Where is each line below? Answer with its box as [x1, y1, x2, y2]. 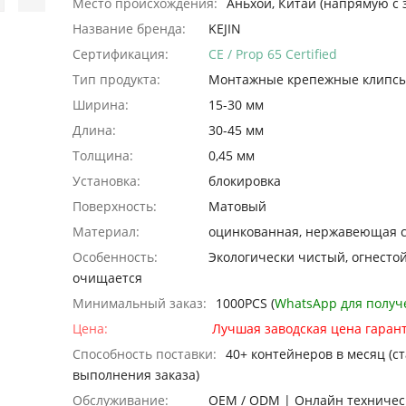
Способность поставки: [72, 345, 217, 363]
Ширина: [72, 96, 129, 114]
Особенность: [72, 248, 158, 266]
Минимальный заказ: [72, 295, 207, 313]
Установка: [72, 172, 140, 190]
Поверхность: [72, 198, 157, 216]
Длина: [72, 121, 116, 140]
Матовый [208, 198, 266, 216]
